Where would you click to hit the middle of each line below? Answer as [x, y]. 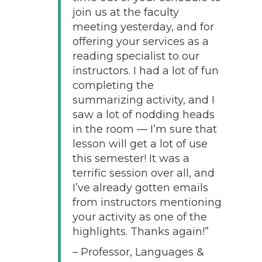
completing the [113, 85]
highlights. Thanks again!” [140, 231]
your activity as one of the [139, 217]
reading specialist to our [136, 56]
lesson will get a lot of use [140, 144]
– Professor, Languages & [138, 252]
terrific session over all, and [143, 173]
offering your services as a [140, 41]
